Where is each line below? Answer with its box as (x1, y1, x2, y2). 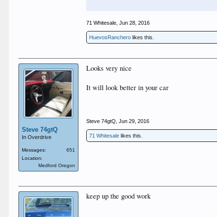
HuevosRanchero (89, 34, 131, 40)
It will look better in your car (86, 83, 169, 92)
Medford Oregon (38, 163, 76, 168)
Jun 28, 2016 (119, 20, 150, 26)
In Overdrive (22, 134, 52, 140)
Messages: (22, 147, 46, 153)
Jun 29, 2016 (119, 118, 150, 124)
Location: (22, 155, 43, 161)
